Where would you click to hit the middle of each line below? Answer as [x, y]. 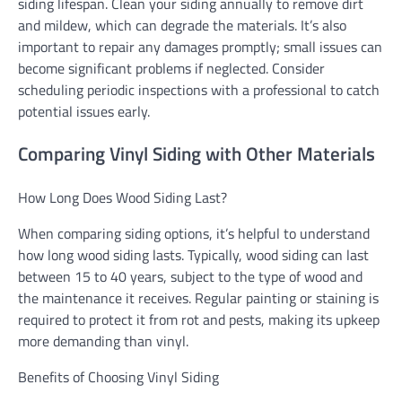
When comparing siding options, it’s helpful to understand [194, 234]
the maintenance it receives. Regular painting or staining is [198, 298]
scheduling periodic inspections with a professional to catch [199, 89]
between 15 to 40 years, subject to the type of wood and [190, 277]
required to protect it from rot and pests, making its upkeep [199, 320]
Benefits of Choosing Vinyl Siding [118, 377]
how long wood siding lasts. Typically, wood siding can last [193, 255]
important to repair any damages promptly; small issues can [200, 46]
